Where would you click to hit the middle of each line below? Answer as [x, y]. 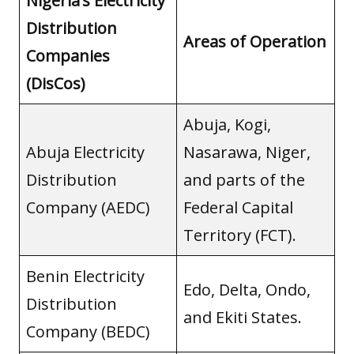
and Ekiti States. [243, 317]
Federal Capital [238, 207]
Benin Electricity [85, 276]
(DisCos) [56, 83]
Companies [68, 55]
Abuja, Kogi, [227, 124]
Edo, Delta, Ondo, [247, 289]
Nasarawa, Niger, [247, 152]
